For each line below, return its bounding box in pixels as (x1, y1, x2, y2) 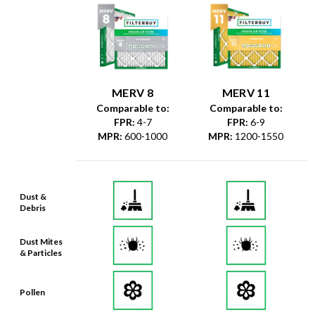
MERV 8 (112, 86, 154, 100)
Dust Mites (20, 236, 63, 247)
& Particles (20, 247, 62, 258)
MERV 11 (221, 86, 271, 100)
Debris (20, 202, 46, 213)
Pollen (20, 286, 45, 297)
